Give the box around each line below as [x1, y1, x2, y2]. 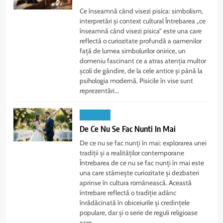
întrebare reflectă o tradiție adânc [80, 188, 177, 197]
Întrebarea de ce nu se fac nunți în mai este [80, 158, 205, 167]
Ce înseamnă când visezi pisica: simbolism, [80, 7, 204, 15]
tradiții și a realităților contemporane [80, 148, 185, 157]
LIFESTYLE [80, 110, 111, 120]
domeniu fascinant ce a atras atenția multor [80, 57, 207, 65]
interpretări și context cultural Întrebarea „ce [80, 17, 206, 25]
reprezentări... [80, 87, 119, 95]
